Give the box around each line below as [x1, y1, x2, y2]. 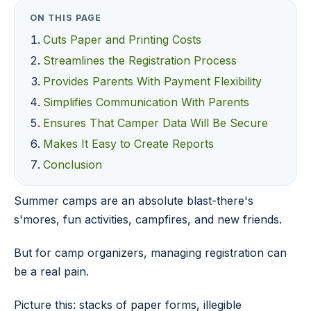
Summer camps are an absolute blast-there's [14, 194, 253, 208]
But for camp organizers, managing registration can [14, 245, 287, 260]
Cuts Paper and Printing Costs [43, 33, 202, 47]
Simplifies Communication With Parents [43, 95, 250, 109]
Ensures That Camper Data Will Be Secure [43, 116, 269, 130]
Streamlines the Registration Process [43, 53, 237, 67]
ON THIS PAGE [30, 12, 101, 23]
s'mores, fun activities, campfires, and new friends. [14, 212, 282, 226]
